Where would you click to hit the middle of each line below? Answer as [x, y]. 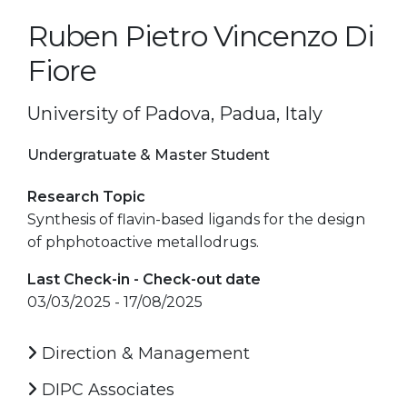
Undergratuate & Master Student [149, 154]
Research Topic [86, 196]
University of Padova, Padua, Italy [175, 113]
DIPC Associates [106, 389]
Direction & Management [144, 353]
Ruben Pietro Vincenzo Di [201, 35]
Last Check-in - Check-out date [144, 279]
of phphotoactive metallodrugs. [143, 242]
